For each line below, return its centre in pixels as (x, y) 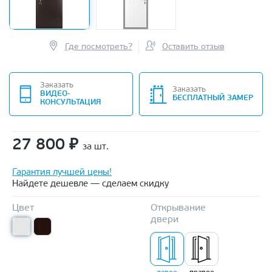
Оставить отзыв (193, 47)
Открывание (178, 209)
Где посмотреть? (98, 47)
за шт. (96, 148)
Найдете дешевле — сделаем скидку (91, 185)
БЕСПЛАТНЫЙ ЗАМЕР (213, 99)
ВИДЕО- (55, 94)
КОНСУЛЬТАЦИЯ (70, 103)
